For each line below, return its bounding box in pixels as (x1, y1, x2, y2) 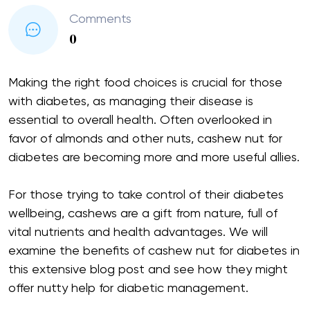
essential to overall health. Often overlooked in (8, 113, 272, 127)
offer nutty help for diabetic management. (8, 282, 248, 295)
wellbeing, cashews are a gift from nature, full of (8, 207, 277, 220)
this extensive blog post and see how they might (8, 263, 288, 276)
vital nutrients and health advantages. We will (8, 226, 268, 239)
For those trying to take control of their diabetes (8, 188, 284, 201)
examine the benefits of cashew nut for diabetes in (8, 244, 300, 257)
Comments (69, 13, 131, 26)
